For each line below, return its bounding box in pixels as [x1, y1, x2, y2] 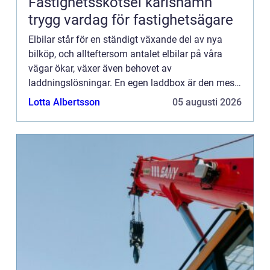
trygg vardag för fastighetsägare [28, 11, 233, 28]
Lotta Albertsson [28, 96, 100, 108]
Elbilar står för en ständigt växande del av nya [28, 33, 222, 45]
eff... [28, 91, 48, 103]
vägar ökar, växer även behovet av [28, 62, 172, 74]
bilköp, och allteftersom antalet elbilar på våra [28, 48, 222, 60]
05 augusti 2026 [172, 96, 242, 108]
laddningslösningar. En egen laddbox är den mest [28, 77, 237, 89]
